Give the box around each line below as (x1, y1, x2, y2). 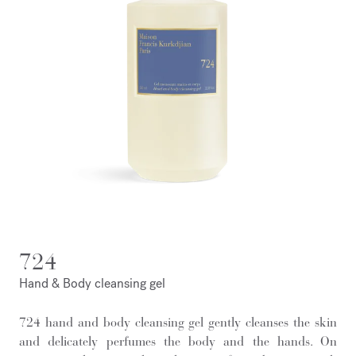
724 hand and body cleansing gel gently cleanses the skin (19, 314, 337, 330)
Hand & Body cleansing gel (19, 274, 165, 292)
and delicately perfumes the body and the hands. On (19, 333, 337, 349)
